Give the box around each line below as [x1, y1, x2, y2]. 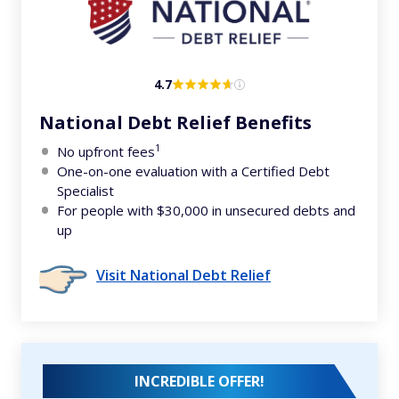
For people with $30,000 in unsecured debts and [57, 201, 355, 219]
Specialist [57, 182, 114, 199]
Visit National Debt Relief [96, 265, 271, 285]
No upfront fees [57, 142, 155, 160]
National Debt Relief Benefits [39, 110, 312, 134]
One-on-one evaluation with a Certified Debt [57, 162, 330, 180]
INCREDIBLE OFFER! [134, 371, 265, 391]
